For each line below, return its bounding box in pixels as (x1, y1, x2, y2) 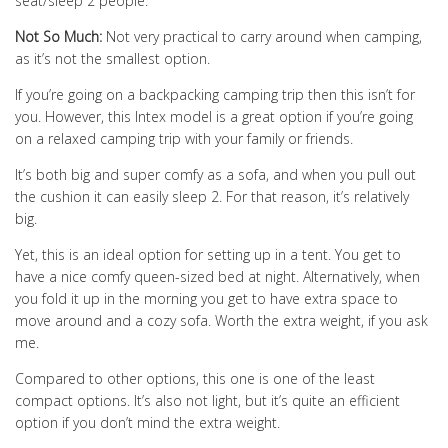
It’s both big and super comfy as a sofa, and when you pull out (15, 165, 416, 185)
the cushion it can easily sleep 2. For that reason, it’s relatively (15, 187, 409, 207)
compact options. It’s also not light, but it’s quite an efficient (15, 391, 400, 411)
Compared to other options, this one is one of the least (15, 369, 375, 389)
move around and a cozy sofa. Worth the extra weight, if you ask (15, 311, 428, 331)
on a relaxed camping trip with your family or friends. (15, 129, 353, 149)
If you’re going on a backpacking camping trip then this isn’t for (15, 85, 415, 105)
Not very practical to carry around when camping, (102, 27, 422, 47)
